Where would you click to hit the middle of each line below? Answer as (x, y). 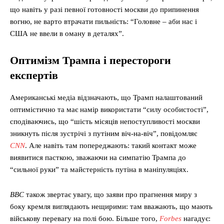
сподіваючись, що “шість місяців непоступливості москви (105, 122)
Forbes (170, 219)
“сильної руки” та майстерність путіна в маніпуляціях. (99, 170)
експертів (34, 75)
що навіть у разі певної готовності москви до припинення (104, 10)
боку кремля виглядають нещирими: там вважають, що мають (111, 207)
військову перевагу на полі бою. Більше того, (85, 219)
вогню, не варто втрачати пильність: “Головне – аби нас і (103, 22)
